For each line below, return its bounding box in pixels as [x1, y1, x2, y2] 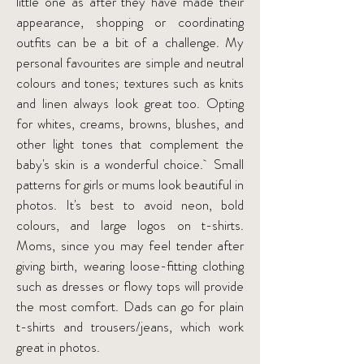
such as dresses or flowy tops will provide [16, 276, 244, 296]
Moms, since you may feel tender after [16, 236, 244, 255]
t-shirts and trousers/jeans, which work [16, 317, 244, 336]
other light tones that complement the [16, 134, 244, 154]
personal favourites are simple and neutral [16, 53, 244, 72]
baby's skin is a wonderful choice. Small [16, 154, 244, 174]
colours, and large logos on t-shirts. [16, 215, 244, 235]
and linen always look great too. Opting [16, 93, 244, 113]
